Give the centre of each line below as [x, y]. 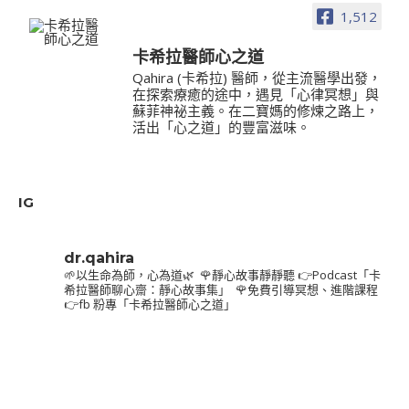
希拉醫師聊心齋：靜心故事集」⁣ [147, 290]
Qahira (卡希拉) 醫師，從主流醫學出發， [257, 78]
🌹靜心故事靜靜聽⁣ [246, 275]
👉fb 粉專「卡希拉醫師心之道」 [150, 304]
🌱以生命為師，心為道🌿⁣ [129, 275]
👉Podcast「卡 [338, 275]
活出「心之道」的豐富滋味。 [221, 127]
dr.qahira [99, 258]
